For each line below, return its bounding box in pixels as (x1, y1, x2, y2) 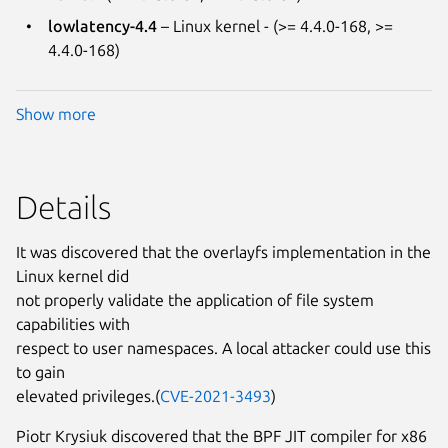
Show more (16, 105, 96, 124)
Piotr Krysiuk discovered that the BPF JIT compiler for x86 (16, 427, 427, 446)
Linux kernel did (16, 267, 129, 286)
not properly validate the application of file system (16, 291, 374, 310)
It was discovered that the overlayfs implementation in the (16, 243, 431, 262)
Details (16, 189, 111, 226)
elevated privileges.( (16, 387, 160, 406)
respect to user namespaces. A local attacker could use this (16, 339, 431, 358)
